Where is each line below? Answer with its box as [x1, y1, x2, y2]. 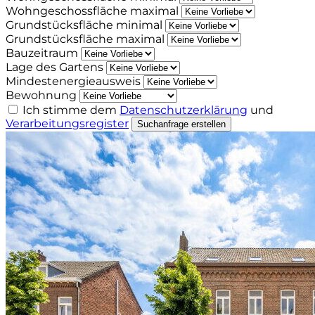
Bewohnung [6, 89, 77, 103]
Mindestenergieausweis [6, 75, 141, 89]
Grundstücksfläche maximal [6, 32, 165, 46]
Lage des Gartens [6, 60, 103, 75]
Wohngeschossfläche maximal [6, 4, 179, 18]
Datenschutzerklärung [120, 103, 247, 117]
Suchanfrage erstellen [137, 119, 226, 130]
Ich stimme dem [22, 103, 120, 117]
